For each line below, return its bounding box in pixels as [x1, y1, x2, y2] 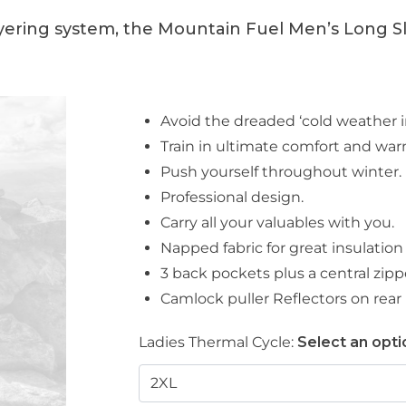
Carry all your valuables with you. [160, 213, 395, 231]
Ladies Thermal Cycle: [139, 333, 295, 351]
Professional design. [160, 188, 304, 206]
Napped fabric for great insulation [160, 238, 404, 256]
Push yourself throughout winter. [160, 162, 402, 180]
